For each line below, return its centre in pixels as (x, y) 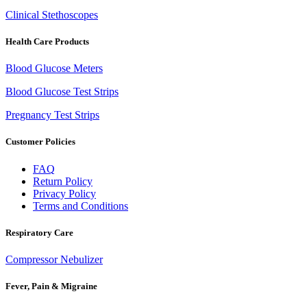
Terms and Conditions (81, 206)
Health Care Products (47, 41)
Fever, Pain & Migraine (51, 286)
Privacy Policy (64, 193)
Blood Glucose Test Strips (62, 92)
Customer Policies (40, 142)
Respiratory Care (39, 232)
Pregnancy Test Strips (52, 115)
